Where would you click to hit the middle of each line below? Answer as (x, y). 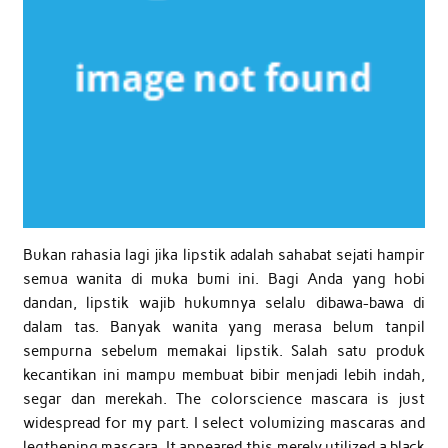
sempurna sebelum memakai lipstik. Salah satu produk (224, 350)
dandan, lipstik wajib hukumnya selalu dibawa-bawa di (224, 302)
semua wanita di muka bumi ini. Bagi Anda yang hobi (224, 278)
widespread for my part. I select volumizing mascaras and (224, 422)
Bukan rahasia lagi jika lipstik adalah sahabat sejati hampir (224, 254)
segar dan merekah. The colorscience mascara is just (224, 398)
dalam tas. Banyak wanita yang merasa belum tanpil (224, 326)
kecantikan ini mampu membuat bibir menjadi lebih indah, (224, 374)
